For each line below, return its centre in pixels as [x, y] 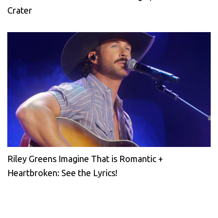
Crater [20, 10]
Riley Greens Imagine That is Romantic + [85, 158]
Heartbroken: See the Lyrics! [62, 173]
